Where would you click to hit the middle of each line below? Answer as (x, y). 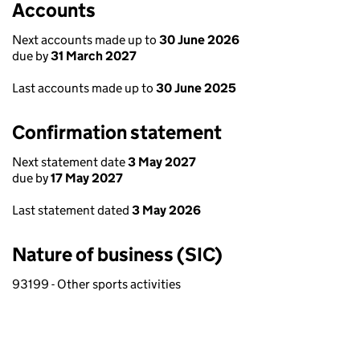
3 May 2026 (166, 210)
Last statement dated (72, 210)
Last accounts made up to (84, 88)
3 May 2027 (162, 162)
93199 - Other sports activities (96, 284)
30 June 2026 (199, 40)
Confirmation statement (117, 132)
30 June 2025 (196, 88)
